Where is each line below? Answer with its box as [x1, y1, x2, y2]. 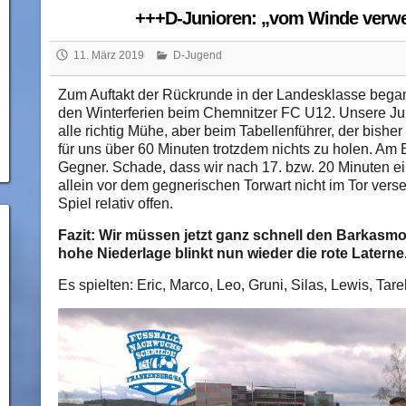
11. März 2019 [72, 49, 144, 63]
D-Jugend [172, 49, 222, 63]
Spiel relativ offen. [57, 196, 173, 212]
